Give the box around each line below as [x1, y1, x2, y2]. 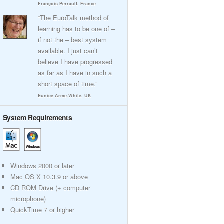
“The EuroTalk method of [38, 13, 109, 22]
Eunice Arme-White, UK [38, 92, 91, 99]
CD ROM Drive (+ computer [10, 183, 90, 192]
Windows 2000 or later [10, 161, 74, 170]
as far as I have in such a [38, 68, 112, 77]
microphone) [10, 194, 46, 203]
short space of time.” [38, 79, 97, 88]
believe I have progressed [38, 57, 112, 66]
